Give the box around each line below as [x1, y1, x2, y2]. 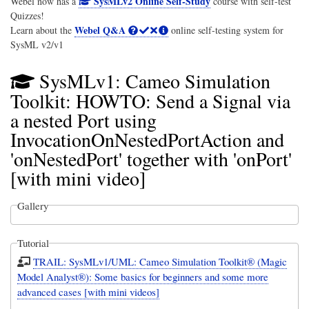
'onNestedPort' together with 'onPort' [10, 145, 292, 172]
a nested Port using [10, 106, 157, 133]
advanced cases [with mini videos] [17, 285, 160, 299]
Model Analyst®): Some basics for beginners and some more [17, 270, 269, 284]
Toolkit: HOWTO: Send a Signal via [10, 87, 290, 114]
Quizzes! [10, 9, 44, 23]
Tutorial [17, 236, 50, 250]
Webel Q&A [74, 23, 128, 38]
